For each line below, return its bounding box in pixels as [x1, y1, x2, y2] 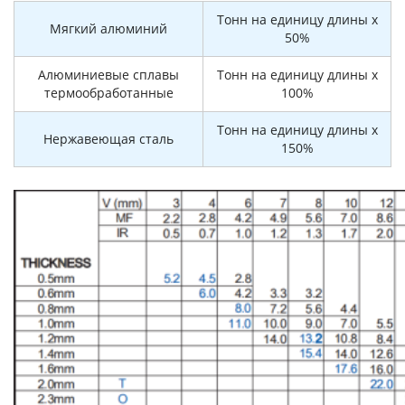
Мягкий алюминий [50, 20, 167, 37]
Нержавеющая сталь [43, 130, 174, 147]
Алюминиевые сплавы [38, 66, 179, 83]
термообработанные [43, 84, 174, 101]
